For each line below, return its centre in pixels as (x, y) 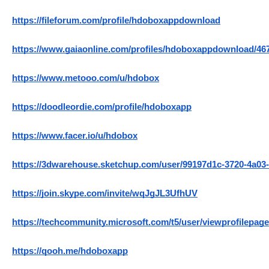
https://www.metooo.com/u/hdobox (86, 78)
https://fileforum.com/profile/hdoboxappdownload (116, 21)
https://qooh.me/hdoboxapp (70, 251)
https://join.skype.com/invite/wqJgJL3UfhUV (105, 194)
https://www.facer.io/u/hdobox (75, 136)
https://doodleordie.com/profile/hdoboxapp (102, 107)
